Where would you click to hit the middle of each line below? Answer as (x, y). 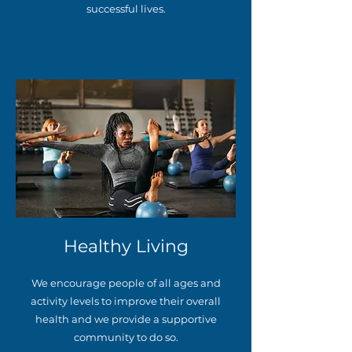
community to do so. (126, 337)
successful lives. (126, 9)
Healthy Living (126, 246)
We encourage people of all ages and (126, 283)
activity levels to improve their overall (126, 301)
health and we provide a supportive (126, 319)
